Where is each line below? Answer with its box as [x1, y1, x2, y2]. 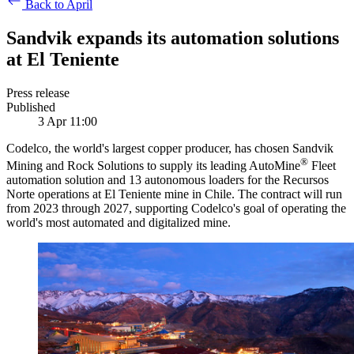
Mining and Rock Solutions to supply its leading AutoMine [6, 159, 300, 173]
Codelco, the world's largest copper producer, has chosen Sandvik [6, 141, 333, 156]
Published [6, 100, 55, 115]
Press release [6, 86, 70, 100]
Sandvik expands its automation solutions [6, 28, 339, 49]
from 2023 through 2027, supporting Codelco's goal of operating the [6, 201, 346, 216]
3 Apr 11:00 [38, 115, 97, 129]
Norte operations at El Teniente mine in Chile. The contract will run [6, 187, 342, 201]
